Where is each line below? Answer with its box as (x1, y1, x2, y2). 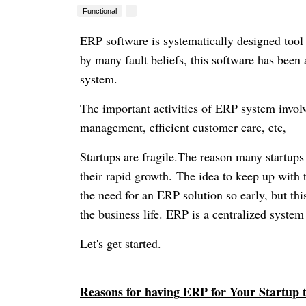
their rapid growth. (80, 167, 176, 184)
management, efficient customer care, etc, (80, 119, 286, 136)
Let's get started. (80, 235, 161, 252)
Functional (83, 7, 117, 16)
